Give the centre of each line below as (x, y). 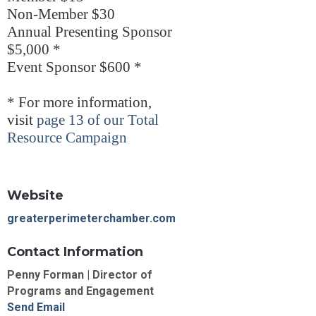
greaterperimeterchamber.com (92, 219)
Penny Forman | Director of (80, 275)
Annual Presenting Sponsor (90, 32)
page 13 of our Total (98, 120)
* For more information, (80, 103)
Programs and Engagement (81, 291)
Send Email (36, 308)
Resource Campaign (67, 138)
